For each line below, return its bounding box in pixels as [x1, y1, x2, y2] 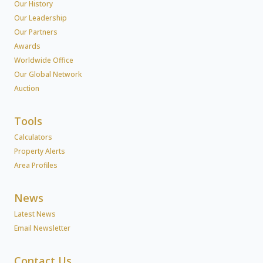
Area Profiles [14, 160, 58, 171]
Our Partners [14, 27, 58, 38]
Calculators [14, 132, 52, 143]
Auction [14, 83, 39, 94]
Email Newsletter [14, 223, 70, 234]
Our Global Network [14, 69, 82, 80]
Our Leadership [14, 13, 67, 23]
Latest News [14, 209, 56, 220]
